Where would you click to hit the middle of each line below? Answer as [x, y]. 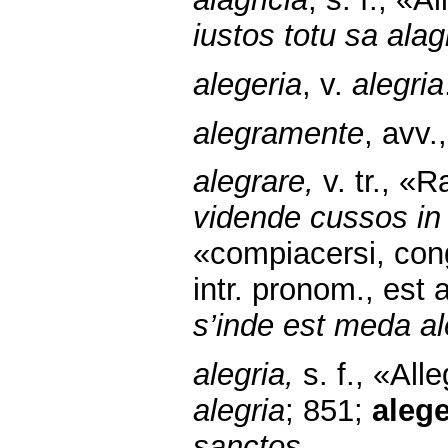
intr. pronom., [283, 290]
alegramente [278, 133]
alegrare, [253, 182]
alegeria [247, 84]
